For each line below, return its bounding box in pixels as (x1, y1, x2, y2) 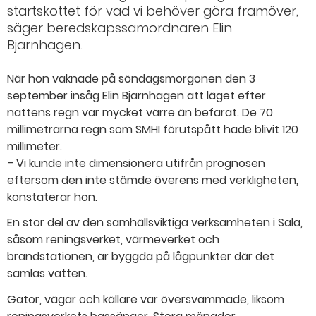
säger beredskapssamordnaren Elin (7, 18, 232, 37)
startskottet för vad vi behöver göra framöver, (7, 1, 298, 20)
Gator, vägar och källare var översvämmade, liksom (7, 291, 284, 308)
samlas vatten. (7, 265, 87, 282)
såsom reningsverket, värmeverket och (7, 231, 219, 248)
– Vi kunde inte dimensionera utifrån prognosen (7, 154, 265, 171)
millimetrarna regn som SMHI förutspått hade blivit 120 (7, 121, 298, 138)
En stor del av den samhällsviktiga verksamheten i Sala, (7, 214, 303, 231)
